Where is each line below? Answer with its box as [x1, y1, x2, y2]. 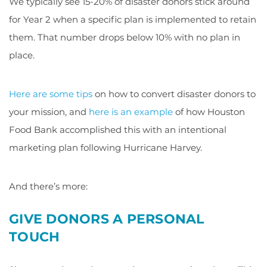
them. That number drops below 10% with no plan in [9, 31, 240, 43]
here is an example [89, 105, 173, 117]
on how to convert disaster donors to [92, 88, 256, 100]
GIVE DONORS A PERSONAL [9, 210, 204, 227]
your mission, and [9, 105, 89, 117]
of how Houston [173, 105, 245, 117]
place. [9, 49, 35, 61]
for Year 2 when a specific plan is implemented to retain [9, 13, 256, 25]
